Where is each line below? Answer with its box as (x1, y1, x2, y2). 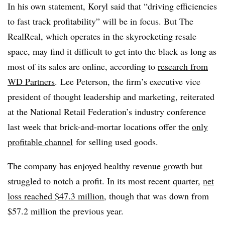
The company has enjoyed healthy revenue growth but (8, 159, 202, 172)
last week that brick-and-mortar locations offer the (8, 120, 192, 133)
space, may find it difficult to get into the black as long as (8, 45, 216, 57)
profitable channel (8, 135, 73, 148)
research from (158, 60, 208, 72)
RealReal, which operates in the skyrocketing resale (8, 30, 196, 42)
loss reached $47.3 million (8, 189, 104, 202)
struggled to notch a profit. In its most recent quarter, (8, 174, 203, 187)
